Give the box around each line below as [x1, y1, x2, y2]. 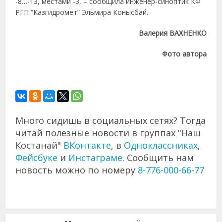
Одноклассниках [124, 139, 198, 152]
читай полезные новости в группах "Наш [15, 127, 201, 139]
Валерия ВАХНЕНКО [138, 28, 207, 38]
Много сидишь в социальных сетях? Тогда [15, 114, 206, 127]
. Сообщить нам [122, 152, 194, 164]
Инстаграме [68, 152, 123, 164]
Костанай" [15, 139, 64, 152]
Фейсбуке [15, 152, 58, 164]
